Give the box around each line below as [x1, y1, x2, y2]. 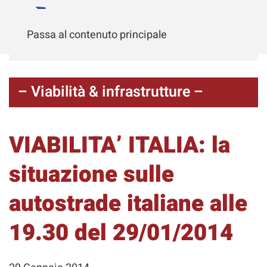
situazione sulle [9, 158, 174, 191]
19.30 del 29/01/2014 [9, 216, 233, 250]
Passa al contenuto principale [27, 27, 167, 43]
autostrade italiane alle [9, 187, 247, 221]
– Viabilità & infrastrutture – [18, 81, 203, 103]
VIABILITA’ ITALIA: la [9, 129, 230, 162]
